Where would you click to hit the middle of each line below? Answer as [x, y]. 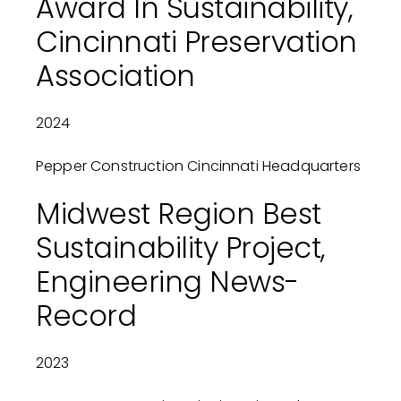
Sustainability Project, [180, 248]
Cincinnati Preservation [196, 42]
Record [86, 316]
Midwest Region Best [178, 214]
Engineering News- [167, 282]
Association [115, 76]
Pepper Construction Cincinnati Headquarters [198, 166]
